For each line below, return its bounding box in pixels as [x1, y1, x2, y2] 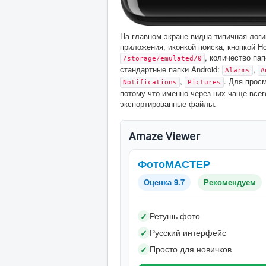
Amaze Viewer [129, 128, 200, 143]
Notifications [123, 78, 177, 86]
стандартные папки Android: [120, 63, 222, 75]
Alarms [225, 66, 250, 74]
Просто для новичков [150, 242, 232, 255]
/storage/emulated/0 [123, 54, 202, 62]
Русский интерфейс [150, 226, 226, 238]
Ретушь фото [150, 209, 200, 221]
